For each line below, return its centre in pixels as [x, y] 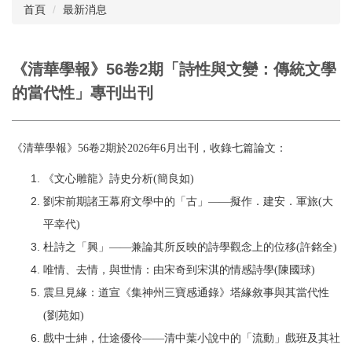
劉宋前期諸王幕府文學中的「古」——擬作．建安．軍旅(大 [188, 202]
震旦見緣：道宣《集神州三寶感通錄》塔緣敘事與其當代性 [186, 293]
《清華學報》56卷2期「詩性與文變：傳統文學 [174, 70]
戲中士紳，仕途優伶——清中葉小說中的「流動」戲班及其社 [192, 339]
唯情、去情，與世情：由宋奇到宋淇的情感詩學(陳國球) [179, 270]
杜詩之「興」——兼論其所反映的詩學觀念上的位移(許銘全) [190, 247]
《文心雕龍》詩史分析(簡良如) [119, 179]
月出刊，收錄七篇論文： [226, 148]
